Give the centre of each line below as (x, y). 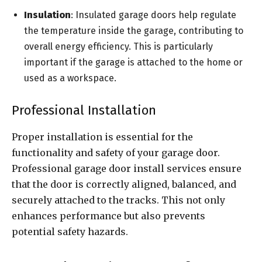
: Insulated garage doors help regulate (154, 15)
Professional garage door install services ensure (127, 169)
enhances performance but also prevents (108, 216)
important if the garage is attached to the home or (133, 63)
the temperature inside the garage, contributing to (134, 31)
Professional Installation (84, 111)
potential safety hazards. (70, 232)
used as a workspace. (70, 78)
